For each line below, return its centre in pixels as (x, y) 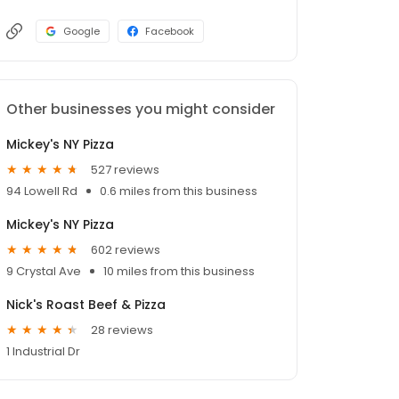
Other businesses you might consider (141, 110)
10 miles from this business (179, 272)
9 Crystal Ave (44, 272)
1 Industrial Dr (43, 352)
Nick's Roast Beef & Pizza (86, 305)
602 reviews (126, 249)
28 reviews (122, 330)
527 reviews (125, 169)
